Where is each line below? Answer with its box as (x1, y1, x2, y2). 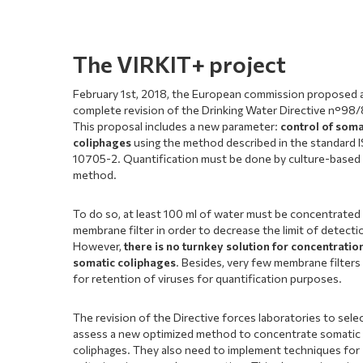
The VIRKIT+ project (73, 49, 287, 78)
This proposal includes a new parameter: (73, 118, 281, 133)
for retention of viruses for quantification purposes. (73, 271, 343, 285)
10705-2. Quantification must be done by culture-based (73, 151, 361, 165)
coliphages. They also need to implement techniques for (73, 342, 361, 357)
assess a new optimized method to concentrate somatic (73, 326, 361, 340)
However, (73, 238, 125, 253)
